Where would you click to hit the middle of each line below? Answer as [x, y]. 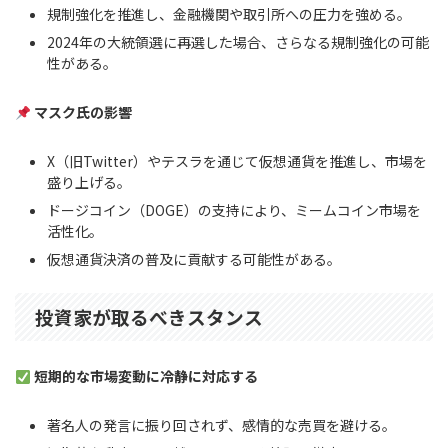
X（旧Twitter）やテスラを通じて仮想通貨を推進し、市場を [237, 160]
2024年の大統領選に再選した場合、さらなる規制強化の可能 [238, 41]
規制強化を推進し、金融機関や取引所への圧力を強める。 [229, 13]
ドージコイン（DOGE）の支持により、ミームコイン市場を [234, 209]
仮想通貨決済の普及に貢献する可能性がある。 [194, 258]
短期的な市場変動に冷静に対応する [145, 376]
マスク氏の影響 [82, 112]
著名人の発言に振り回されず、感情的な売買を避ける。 [221, 424]
